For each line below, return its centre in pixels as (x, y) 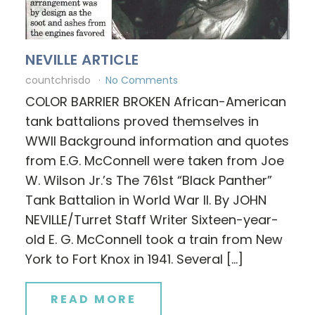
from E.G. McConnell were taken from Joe (155, 160)
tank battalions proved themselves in (142, 121)
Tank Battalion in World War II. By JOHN (146, 200)
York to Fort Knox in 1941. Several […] (134, 259)
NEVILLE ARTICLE (82, 59)
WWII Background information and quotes (157, 141)
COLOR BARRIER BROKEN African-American (156, 101)
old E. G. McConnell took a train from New (154, 239)
